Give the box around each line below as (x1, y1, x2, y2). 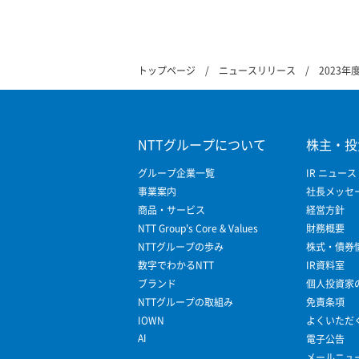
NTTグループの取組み (138, 295, 233, 309)
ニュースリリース (219, 63, 296, 78)
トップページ (138, 63, 196, 78)
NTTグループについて (138, 135, 266, 155)
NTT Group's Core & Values (138, 221, 258, 236)
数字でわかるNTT (138, 258, 214, 272)
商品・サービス (138, 203, 205, 217)
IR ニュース (306, 166, 357, 180)
